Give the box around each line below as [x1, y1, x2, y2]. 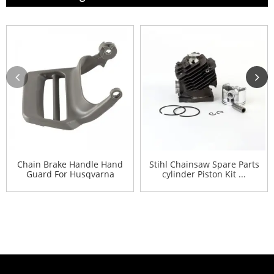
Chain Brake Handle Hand [17, 158, 123, 171]
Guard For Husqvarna [26, 168, 114, 180]
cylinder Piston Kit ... [162, 168, 246, 180]
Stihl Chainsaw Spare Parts [149, 158, 259, 171]
